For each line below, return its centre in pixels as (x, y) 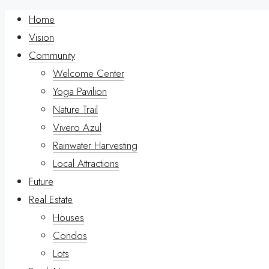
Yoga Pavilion (80, 91)
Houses (68, 217)
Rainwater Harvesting (95, 145)
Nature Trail (75, 109)
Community (52, 55)
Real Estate (51, 199)
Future (41, 181)
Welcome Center (89, 73)
